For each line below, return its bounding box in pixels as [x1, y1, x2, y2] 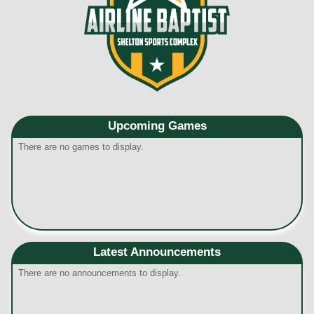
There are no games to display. [18, 142, 144, 152]
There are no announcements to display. [18, 268, 181, 278]
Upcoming [107, 119, 168, 132]
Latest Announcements [93, 245, 221, 259]
